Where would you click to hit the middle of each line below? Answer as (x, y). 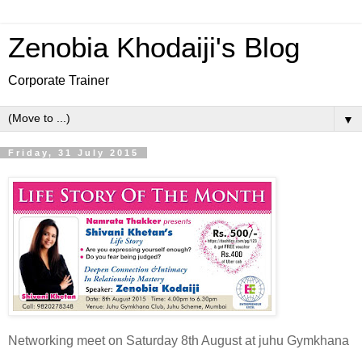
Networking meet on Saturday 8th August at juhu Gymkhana (179, 340)
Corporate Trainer (59, 80)
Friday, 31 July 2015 (74, 153)
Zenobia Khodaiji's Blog (154, 48)
